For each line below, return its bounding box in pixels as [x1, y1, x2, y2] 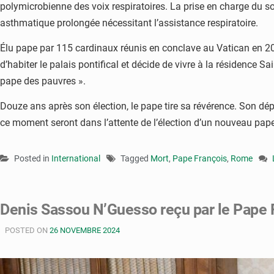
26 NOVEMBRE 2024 [50, 225, 120, 235]
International [51, 153, 100, 163]
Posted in [14, 153, 51, 163]
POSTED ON [5, 225, 50, 235]
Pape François [172, 153, 227, 163]
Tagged [120, 153, 150, 163]
